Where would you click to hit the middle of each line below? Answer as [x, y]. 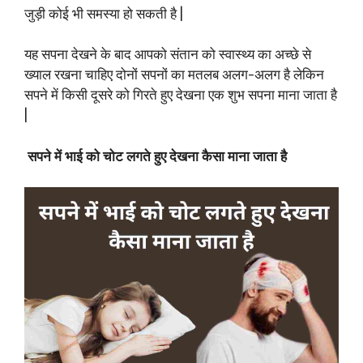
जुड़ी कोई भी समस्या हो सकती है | [104, 13]
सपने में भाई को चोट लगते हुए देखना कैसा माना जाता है [156, 156]
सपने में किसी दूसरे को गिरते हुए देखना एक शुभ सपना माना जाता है [181, 95]
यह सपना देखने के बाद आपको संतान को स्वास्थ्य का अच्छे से [168, 55]
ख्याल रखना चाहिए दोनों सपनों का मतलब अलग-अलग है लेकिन [174, 75]
